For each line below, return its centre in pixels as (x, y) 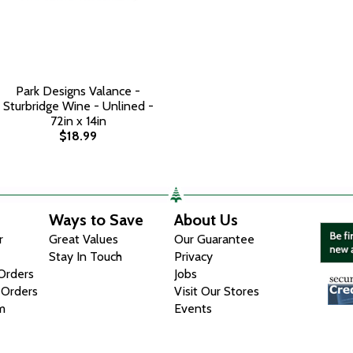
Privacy (194, 256)
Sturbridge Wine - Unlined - (78, 106)
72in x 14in (78, 121)
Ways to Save (97, 220)
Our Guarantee (215, 239)
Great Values (84, 239)
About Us (206, 220)
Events (193, 308)
